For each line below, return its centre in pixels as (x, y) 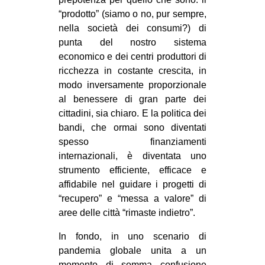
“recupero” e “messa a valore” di (132, 199)
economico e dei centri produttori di (132, 57)
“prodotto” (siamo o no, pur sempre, (132, 14)
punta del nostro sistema (132, 43)
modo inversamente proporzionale (132, 85)
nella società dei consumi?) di (132, 28)
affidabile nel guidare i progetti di (132, 185)
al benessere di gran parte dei (132, 99)
